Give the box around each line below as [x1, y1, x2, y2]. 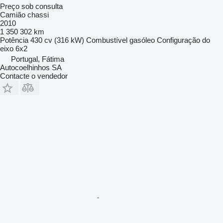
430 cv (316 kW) [30, 35, 84, 44]
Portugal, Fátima [11, 54, 64, 63]
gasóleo [129, 35, 155, 44]
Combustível [86, 35, 127, 44]
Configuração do [157, 35, 210, 44]
